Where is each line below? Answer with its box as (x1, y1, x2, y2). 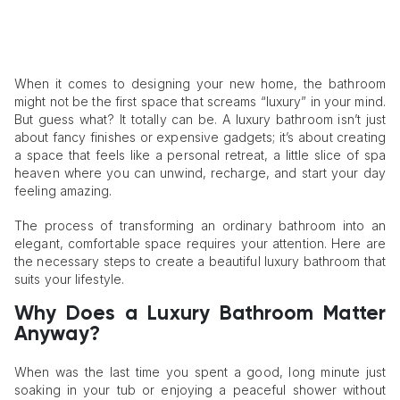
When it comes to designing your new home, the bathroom (14, 76, 386, 92)
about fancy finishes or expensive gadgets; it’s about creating (14, 129, 386, 146)
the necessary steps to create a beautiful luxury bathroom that (14, 253, 386, 269)
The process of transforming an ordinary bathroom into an (14, 217, 386, 233)
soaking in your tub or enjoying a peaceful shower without (14, 382, 386, 398)
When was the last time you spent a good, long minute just (14, 364, 386, 380)
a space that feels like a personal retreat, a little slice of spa (14, 147, 386, 163)
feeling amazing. (14, 183, 112, 199)
